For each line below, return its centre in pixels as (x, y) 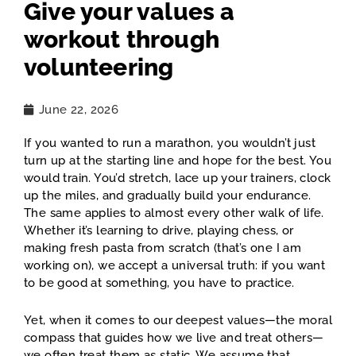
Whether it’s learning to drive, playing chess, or (159, 231)
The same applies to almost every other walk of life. (174, 213)
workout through (122, 40)
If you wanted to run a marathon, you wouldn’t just (170, 143)
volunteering (99, 68)
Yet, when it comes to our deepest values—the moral (178, 321)
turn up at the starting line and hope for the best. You (178, 161)
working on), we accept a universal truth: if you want (175, 266)
